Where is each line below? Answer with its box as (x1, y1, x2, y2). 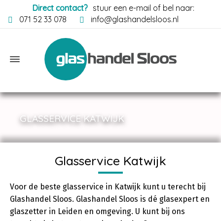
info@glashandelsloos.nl (90, 14, 179, 24)
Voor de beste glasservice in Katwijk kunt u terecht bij (10, 182, 206, 191)
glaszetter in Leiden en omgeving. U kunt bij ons (10, 207, 185, 216)
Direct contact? (32, 3, 88, 13)
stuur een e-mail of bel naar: (92, 3, 194, 13)
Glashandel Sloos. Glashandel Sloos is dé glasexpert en (10, 194, 210, 204)
